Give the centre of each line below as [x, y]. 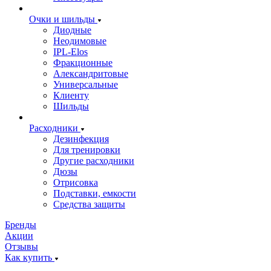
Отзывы [21, 247]
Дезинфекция [81, 139]
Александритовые [91, 73]
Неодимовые [80, 41]
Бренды [21, 225]
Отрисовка [76, 182]
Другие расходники [94, 161]
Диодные [72, 30]
